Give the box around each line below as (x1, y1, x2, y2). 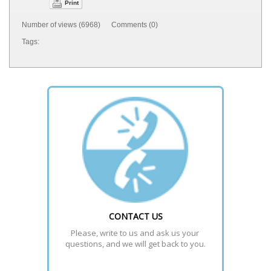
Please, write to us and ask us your (70, 227, 199, 238)
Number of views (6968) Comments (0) (22, 20, 158, 29)
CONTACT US (108, 210, 163, 222)
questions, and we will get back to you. (65, 238, 206, 249)
